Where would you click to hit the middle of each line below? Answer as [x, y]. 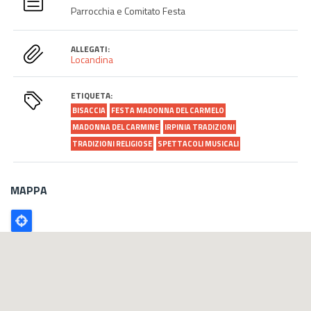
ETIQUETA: [92, 95]
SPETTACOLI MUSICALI [199, 143]
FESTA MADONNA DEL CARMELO [168, 110]
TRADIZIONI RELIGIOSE [112, 143]
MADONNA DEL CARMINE [116, 127]
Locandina [92, 59]
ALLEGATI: [91, 49]
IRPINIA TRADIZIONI [200, 127]
